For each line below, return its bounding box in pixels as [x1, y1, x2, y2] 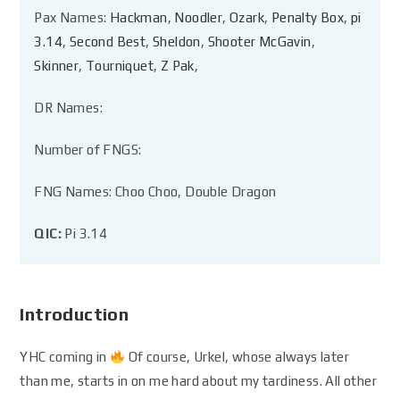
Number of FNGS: [34, 142, 142, 157]
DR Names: [34, 100, 104, 115]
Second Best [69, 34, 146, 49]
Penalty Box [271, 10, 345, 25]
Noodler [174, 10, 223, 25]
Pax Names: [34, 10, 110, 25]
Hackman [109, 10, 168, 25]
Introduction [20, 304, 129, 324]
